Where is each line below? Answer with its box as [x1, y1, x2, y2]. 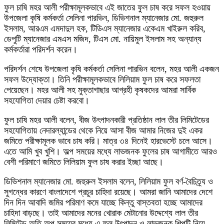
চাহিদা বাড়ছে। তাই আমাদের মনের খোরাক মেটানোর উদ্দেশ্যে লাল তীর [4, 208, 198, 218]
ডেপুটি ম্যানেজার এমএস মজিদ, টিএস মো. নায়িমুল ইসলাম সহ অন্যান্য [4, 34, 201, 44]
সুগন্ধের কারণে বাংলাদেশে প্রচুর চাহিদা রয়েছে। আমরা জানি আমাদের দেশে [4, 187, 212, 197]
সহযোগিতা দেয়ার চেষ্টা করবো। [4, 95, 89, 106]
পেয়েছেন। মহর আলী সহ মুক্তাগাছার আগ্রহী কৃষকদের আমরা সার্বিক [4, 85, 196, 95]
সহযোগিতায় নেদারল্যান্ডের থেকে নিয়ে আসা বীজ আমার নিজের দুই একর [4, 125, 202, 136]
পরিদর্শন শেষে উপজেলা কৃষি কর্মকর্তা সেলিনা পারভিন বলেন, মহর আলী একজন [4, 64, 219, 74]
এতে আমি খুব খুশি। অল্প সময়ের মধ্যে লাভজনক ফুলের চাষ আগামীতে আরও [4, 146, 217, 157]
